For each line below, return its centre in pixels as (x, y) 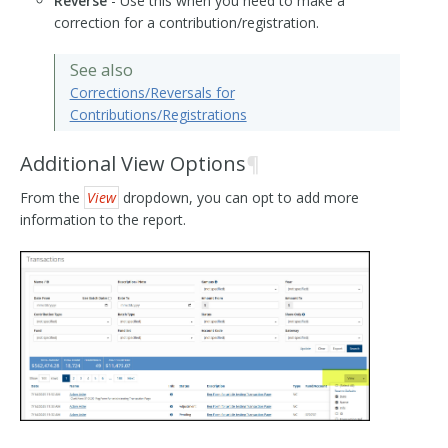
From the (52, 197)
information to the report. (103, 219)
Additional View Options (133, 163)
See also (101, 69)
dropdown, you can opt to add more (239, 197)
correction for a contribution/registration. (186, 22)
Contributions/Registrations (158, 114)
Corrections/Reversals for (152, 92)
